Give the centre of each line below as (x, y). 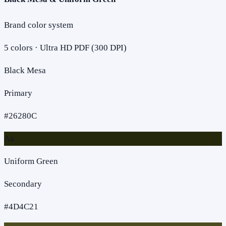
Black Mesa (25, 70)
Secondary (23, 184)
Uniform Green (31, 161)
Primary (18, 93)
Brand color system (39, 25)
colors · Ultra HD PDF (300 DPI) (68, 47)
